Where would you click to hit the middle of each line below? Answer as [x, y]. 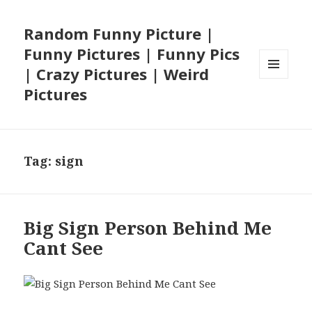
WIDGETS [280, 108]
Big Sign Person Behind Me [148, 228]
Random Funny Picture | [119, 34]
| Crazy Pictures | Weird [117, 74]
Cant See [64, 248]
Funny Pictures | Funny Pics [132, 54]
